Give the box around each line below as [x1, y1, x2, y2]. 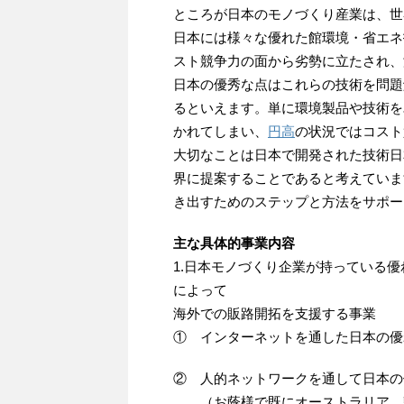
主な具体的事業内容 [173, 235, 295, 252]
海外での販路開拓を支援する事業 [173, 306, 376, 322]
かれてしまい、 [173, 124, 268, 140]
